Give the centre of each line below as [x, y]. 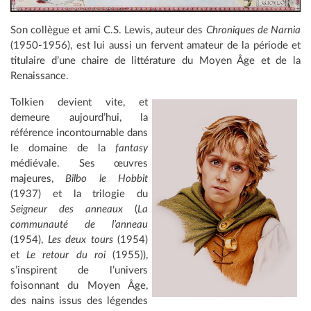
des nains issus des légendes [79, 301]
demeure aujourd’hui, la [79, 117]
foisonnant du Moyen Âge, [79, 285]
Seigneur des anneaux [67, 209]
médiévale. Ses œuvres [79, 163]
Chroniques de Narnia [253, 30]
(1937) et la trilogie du [79, 194]
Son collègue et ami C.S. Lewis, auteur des [108, 30]
